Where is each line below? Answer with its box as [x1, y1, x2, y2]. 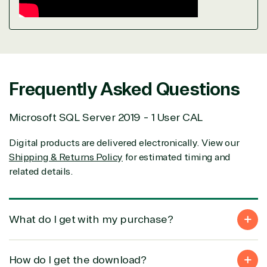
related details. [9, 165, 73, 178]
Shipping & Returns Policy [9, 151, 123, 163]
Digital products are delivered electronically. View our [9, 136, 240, 149]
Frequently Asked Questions [9, 77, 240, 101]
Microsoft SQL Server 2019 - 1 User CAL [9, 110, 203, 124]
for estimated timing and [123, 151, 231, 163]
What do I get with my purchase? [9, 212, 173, 226]
